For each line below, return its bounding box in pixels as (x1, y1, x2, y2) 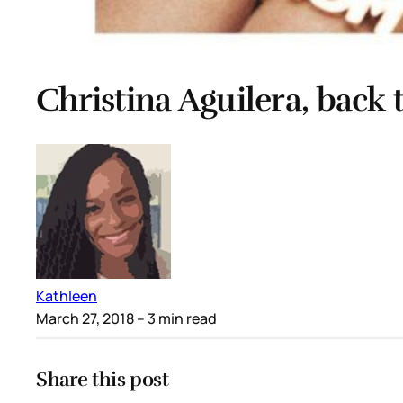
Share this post (36, 366, 169, 391)
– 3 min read (134, 308, 217, 328)
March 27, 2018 (36, 308, 134, 328)
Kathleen (36, 285, 97, 306)
